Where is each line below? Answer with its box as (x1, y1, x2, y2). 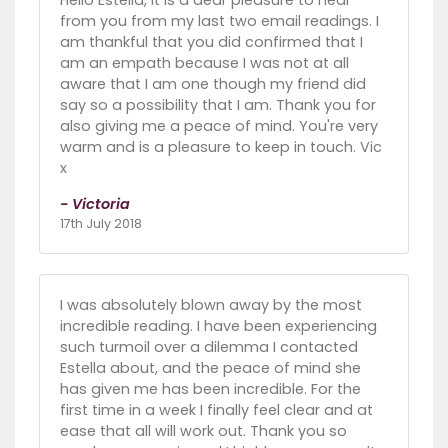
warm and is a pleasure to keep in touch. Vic (60, 137, 382, 158)
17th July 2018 (60, 215, 142, 233)
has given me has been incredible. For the (60, 379, 361, 400)
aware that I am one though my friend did (60, 74, 366, 95)
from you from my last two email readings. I (60, 11, 379, 32)
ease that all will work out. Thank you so (60, 421, 347, 442)
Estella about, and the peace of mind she (60, 358, 361, 379)
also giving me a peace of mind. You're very (60, 116, 378, 137)
